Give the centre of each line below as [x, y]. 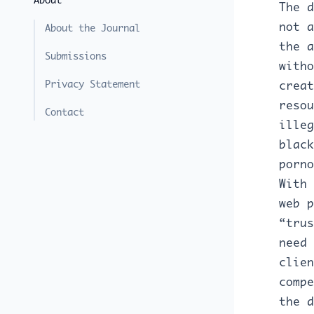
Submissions [76, 56]
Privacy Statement [93, 84]
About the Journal [93, 28]
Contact [64, 112]
